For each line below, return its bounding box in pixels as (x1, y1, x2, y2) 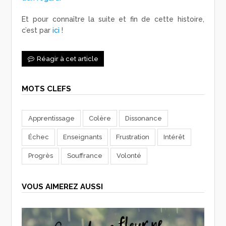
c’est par (22, 26, 53, 35)
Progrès (28, 152, 53, 160)
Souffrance (67, 152, 102, 160)
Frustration (116, 133, 150, 141)
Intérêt (163, 133, 185, 141)
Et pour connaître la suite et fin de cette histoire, (22, 15, 204, 24)
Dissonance (125, 114, 162, 122)
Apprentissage (28, 114, 75, 122)
